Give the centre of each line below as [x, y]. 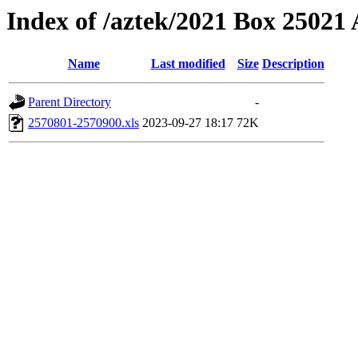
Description [293, 64]
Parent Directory [70, 102]
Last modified [188, 64]
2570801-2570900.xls [84, 123]
